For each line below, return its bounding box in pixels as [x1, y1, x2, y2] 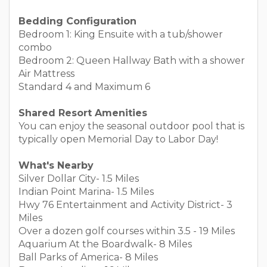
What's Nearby [18, 160, 94, 171]
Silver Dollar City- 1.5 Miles [18, 173, 141, 184]
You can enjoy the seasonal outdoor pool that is [18, 120, 244, 132]
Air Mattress [18, 68, 74, 79]
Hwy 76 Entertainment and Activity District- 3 [18, 199, 232, 210]
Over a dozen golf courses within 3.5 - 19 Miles [18, 225, 235, 237]
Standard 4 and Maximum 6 [18, 81, 150, 92]
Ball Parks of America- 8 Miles [18, 252, 158, 263]
